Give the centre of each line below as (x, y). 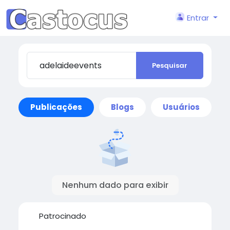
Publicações (56, 107)
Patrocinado (62, 216)
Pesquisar (170, 66)
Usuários (181, 107)
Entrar (198, 18)
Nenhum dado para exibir (115, 185)
